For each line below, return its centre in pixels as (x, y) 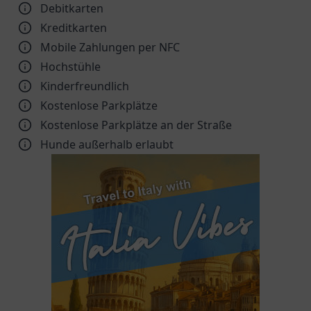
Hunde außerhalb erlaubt (107, 144)
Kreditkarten (74, 28)
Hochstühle (70, 67)
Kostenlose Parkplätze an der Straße (136, 125)
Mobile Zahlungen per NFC (110, 47)
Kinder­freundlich (85, 86)
